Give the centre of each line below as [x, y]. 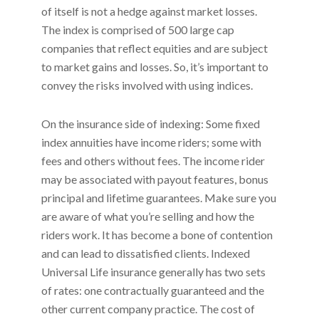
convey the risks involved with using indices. [147, 85]
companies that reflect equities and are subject [155, 48]
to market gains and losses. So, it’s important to [155, 66]
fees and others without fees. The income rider [153, 160]
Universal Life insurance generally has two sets [154, 271]
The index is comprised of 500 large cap [138, 29]
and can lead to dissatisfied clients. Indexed [146, 253]
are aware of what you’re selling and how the [148, 216]
